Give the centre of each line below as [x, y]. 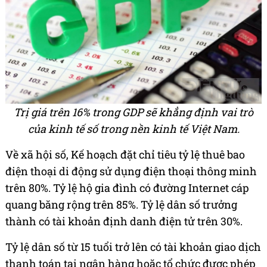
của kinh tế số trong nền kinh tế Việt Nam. [133, 129]
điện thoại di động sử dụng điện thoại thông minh [131, 171]
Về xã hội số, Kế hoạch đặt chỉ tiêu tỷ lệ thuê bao [125, 155]
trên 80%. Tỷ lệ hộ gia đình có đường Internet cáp [127, 188]
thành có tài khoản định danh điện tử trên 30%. [124, 221]
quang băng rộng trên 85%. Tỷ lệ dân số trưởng [121, 205]
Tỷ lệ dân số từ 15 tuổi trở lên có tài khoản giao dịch [133, 247]
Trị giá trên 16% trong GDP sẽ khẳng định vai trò [133, 112]
